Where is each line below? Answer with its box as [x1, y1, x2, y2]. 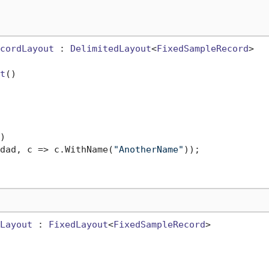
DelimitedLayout [70, 43, 151, 55]
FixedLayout [48, 219, 108, 231]
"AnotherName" [113, 144, 184, 156]
